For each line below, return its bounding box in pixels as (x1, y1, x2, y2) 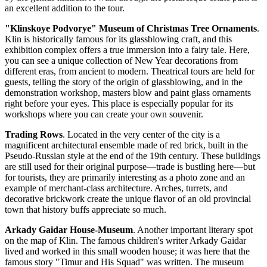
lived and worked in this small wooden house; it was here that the (5, 246, 250, 257)
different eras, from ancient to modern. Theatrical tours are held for (5, 66, 254, 77)
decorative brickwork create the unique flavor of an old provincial (5, 194, 251, 204)
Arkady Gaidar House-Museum (5, 225, 133, 235)
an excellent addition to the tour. (5, 3, 125, 14)
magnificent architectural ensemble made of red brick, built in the (5, 140, 248, 151)
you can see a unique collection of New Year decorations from (5, 55, 238, 66)
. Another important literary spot (133, 225, 253, 235)
